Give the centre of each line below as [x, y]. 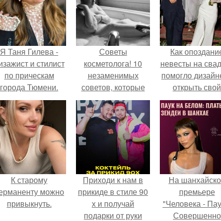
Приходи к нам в [113, 180]
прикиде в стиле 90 [113, 192]
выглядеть [113, 123]
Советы [113, 52]
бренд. [197, 99]
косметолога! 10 [113, 63]
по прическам [29, 75]
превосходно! [113, 134]
